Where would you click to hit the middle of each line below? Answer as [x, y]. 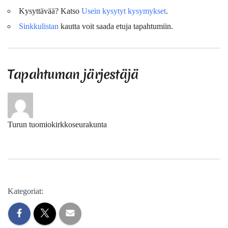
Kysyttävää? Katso [50, 11]
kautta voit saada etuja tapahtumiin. [116, 26]
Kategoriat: [25, 191]
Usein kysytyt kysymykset [124, 11]
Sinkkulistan [39, 26]
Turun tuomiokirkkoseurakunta [57, 124]
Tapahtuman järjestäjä [73, 74]
